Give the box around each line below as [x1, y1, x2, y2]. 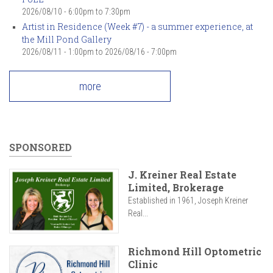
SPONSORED [9, 141, 72, 154]
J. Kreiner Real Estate [128, 168, 236, 181]
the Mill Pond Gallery [22, 34, 112, 45]
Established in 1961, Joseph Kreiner [128, 196, 248, 205]
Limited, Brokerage [128, 181, 224, 194]
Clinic [128, 258, 158, 271]
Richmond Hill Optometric [128, 245, 261, 258]
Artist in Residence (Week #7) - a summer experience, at [22, 21, 253, 32]
